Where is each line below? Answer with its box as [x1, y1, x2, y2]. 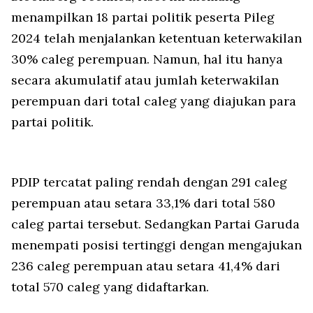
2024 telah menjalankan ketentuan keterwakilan [11, 30, 302, 47]
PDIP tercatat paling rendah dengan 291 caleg [11, 174, 287, 191]
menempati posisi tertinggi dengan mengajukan [11, 237, 302, 254]
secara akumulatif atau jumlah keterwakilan [11, 72, 279, 89]
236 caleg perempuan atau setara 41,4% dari [11, 258, 280, 275]
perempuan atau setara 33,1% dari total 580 [11, 195, 275, 212]
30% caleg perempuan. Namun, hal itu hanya [11, 51, 283, 68]
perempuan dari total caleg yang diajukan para [11, 93, 296, 110]
